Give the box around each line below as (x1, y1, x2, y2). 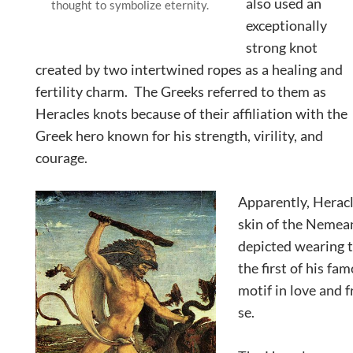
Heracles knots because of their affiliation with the (35, 104, 347, 122)
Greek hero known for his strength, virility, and (35, 126, 323, 144)
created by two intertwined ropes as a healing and (35, 60, 343, 78)
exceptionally (246, 16, 327, 34)
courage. (35, 148, 94, 166)
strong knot (246, 38, 318, 56)
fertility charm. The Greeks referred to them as (35, 82, 326, 100)
